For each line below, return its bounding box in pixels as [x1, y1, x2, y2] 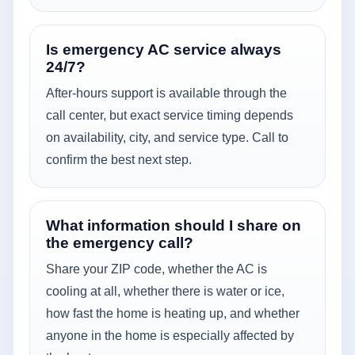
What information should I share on [46, 216, 301, 234]
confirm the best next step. [46, 152, 192, 166]
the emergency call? [46, 234, 193, 251]
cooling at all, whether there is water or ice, [46, 284, 284, 298]
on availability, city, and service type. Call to [46, 130, 288, 144]
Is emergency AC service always [46, 40, 281, 58]
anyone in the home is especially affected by [46, 328, 294, 342]
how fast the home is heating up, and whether [46, 306, 300, 320]
